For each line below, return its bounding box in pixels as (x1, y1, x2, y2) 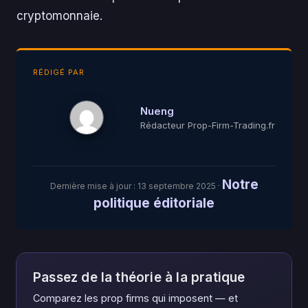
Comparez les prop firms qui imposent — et (33, 292, 238, 305)
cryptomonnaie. (16, 9, 102, 23)
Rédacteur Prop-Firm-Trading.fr (140, 119, 275, 131)
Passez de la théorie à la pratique (33, 269, 245, 286)
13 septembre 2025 (137, 181, 216, 192)
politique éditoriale (93, 195, 214, 212)
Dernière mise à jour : (49, 181, 137, 192)
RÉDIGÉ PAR (33, 67, 85, 78)
